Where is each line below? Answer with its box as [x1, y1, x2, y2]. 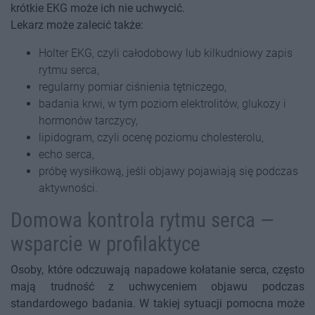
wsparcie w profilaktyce [11, 232, 200, 257]
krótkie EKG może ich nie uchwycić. [11, 1, 185, 15]
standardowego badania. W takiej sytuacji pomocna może [11, 297, 304, 311]
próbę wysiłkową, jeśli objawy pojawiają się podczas [39, 165, 298, 179]
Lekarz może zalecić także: [11, 18, 143, 32]
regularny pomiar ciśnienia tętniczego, [39, 80, 226, 94]
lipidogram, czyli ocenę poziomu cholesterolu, [39, 131, 264, 145]
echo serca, [39, 148, 94, 162]
